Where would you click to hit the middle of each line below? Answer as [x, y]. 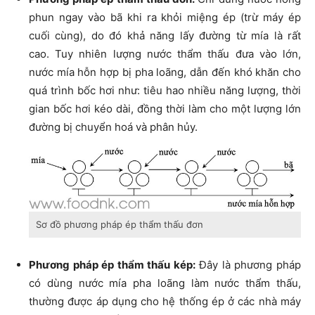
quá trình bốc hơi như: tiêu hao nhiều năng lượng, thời [165, 91]
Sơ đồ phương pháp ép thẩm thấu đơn [120, 225]
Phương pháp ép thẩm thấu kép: [112, 265]
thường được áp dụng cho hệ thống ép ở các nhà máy [165, 302]
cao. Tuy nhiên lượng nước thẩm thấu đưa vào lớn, [165, 54]
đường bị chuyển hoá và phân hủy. [113, 127]
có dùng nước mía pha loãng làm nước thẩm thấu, [165, 283]
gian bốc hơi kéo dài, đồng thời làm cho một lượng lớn [165, 109]
